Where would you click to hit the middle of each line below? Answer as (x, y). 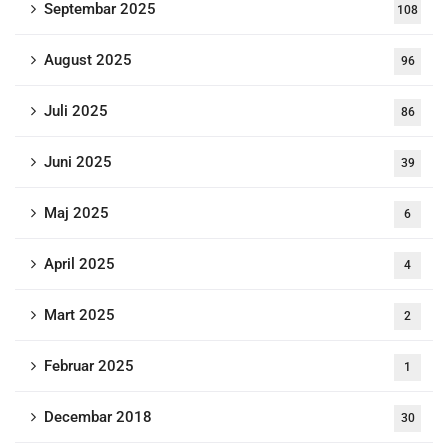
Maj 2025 (76, 213)
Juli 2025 (76, 111)
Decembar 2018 (98, 417)
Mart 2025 (79, 315)
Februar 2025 (89, 366)
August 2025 (88, 60)
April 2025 (79, 264)
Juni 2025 (78, 162)
